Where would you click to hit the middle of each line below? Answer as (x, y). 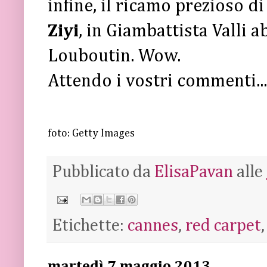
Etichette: (90, 226)
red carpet (223, 226)
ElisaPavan (194, 172)
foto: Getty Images (91, 133)
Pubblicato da (103, 172)
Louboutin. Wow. (114, 56)
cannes (153, 226)
